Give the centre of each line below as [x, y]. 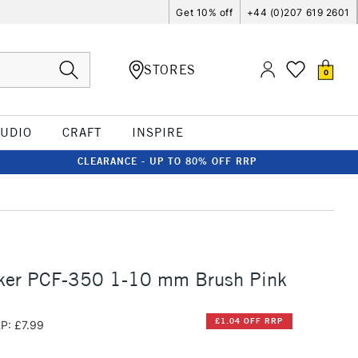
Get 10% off [205, 12]
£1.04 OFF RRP [249, 321]
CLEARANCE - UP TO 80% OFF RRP [167, 161]
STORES [170, 69]
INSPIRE [157, 132]
